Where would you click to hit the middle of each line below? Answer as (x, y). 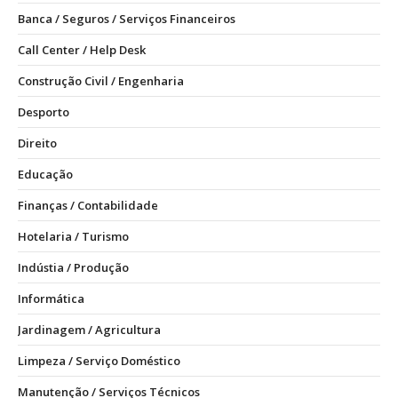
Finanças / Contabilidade (88, 205)
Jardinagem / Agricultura (89, 330)
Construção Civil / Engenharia (101, 81)
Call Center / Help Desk (82, 50)
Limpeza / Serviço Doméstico (99, 361)
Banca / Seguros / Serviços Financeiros (127, 19)
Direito (37, 143)
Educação (45, 174)
